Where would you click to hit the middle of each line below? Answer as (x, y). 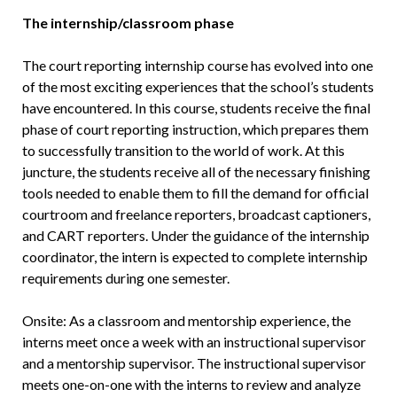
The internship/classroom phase (128, 23)
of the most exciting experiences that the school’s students (198, 87)
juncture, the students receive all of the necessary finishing (196, 172)
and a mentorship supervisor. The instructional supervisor (194, 363)
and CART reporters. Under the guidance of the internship (195, 236)
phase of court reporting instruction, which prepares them (195, 129)
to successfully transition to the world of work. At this (183, 151)
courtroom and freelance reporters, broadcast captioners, (196, 214)
